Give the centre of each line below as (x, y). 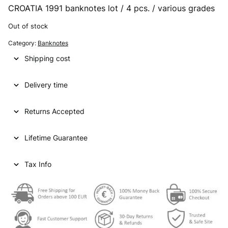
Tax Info (38, 164)
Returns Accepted (54, 111)
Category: (23, 43)
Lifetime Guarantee (56, 137)
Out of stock (28, 26)
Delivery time (46, 84)
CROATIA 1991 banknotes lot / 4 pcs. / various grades (111, 8)
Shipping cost (47, 58)
